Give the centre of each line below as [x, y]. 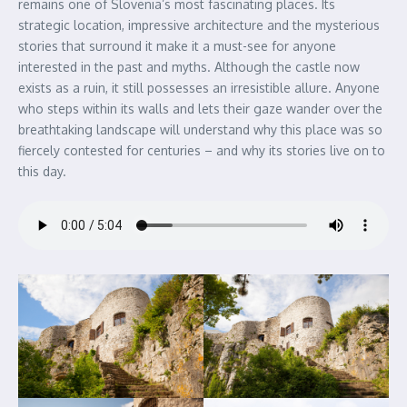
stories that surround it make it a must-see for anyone [177, 46]
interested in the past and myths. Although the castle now [189, 67]
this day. [42, 172]
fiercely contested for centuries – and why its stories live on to [202, 151]
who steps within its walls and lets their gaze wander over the [200, 109]
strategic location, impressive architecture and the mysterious [199, 25]
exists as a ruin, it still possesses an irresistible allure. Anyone [199, 88]
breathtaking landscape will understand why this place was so [200, 130]
